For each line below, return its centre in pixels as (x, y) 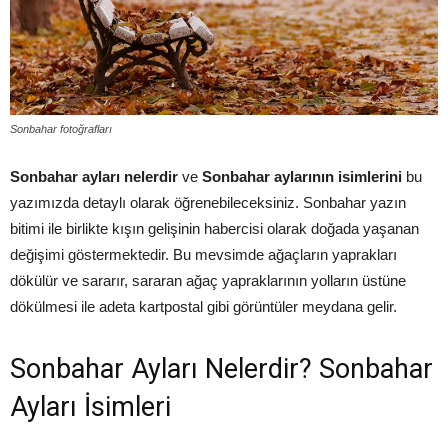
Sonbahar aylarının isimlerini (302, 177)
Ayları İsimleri (90, 407)
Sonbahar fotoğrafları (61, 129)
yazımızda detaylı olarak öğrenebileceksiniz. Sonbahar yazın (208, 203)
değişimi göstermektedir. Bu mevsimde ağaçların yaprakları (203, 255)
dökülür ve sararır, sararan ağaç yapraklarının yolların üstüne (208, 281)
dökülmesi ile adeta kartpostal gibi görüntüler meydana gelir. (203, 307)
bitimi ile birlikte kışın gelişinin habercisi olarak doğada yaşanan (214, 229)
